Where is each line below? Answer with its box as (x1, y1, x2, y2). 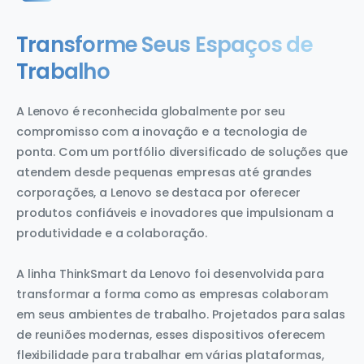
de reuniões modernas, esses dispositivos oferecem (16, 327, 325, 344)
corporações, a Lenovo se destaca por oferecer (16, 184, 301, 201)
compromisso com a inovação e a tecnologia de (16, 123, 307, 141)
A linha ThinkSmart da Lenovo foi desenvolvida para (16, 266, 324, 283)
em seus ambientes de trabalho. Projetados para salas (16, 306, 345, 323)
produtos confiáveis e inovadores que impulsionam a (16, 205, 334, 222)
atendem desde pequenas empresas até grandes (16, 164, 312, 181)
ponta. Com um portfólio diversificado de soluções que (16, 144, 348, 161)
